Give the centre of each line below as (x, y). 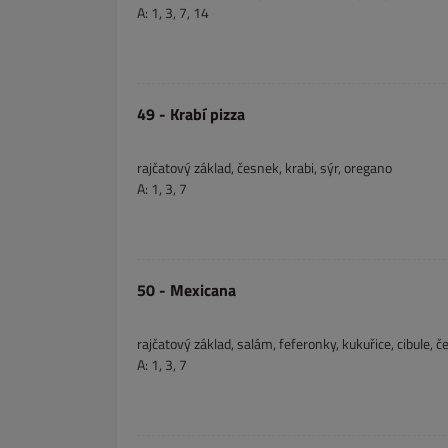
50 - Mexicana (186, 290)
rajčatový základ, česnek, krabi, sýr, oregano (264, 167)
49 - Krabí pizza (191, 114)
